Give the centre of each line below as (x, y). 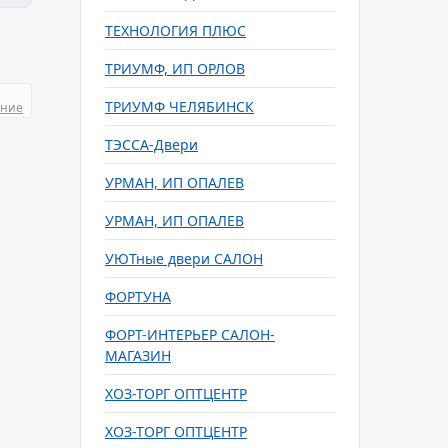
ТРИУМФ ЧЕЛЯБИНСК (179, 106)
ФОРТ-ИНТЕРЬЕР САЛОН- (190, 334)
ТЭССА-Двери (151, 144)
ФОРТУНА (138, 296)
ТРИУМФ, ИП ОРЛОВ (175, 68)
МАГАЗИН (138, 355)
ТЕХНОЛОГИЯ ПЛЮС (175, 30)
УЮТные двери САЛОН (184, 258)
